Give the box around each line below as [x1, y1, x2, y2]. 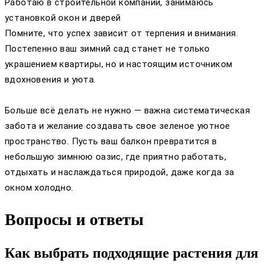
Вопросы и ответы [5, 210, 144, 229]
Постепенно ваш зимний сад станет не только [5, 43, 210, 55]
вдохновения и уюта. [5, 74, 96, 85]
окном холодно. [5, 182, 74, 194]
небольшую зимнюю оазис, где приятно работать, [5, 151, 226, 163]
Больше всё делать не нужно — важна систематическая [5, 105, 250, 116]
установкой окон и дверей [5, 12, 121, 24]
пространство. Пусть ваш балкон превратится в [5, 136, 217, 147]
